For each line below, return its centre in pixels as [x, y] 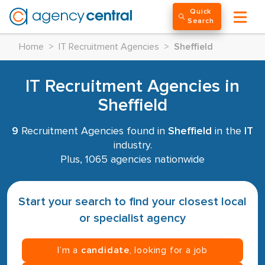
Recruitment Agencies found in [93, 131]
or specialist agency [132, 218]
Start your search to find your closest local [132, 202]
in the [228, 131]
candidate [105, 250]
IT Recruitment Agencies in [132, 86]
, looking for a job [169, 250]
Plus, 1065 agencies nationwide [132, 160]
